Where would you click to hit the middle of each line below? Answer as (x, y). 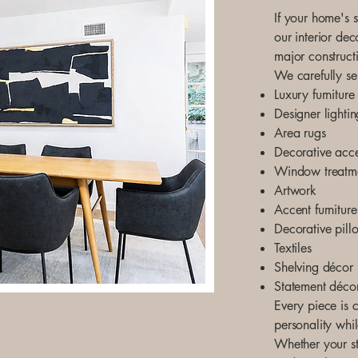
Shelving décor (314, 267)
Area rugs (300, 133)
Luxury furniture (314, 95)
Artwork (295, 191)
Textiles (293, 248)
